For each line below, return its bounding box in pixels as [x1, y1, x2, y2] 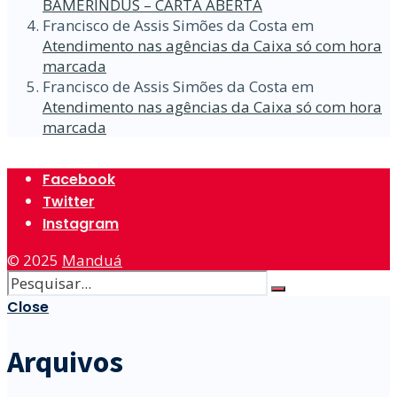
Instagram [43, 213, 119, 234]
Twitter [43, 191, 95, 212]
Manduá [62, 249, 122, 270]
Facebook [43, 168, 115, 190]
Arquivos [7, 342, 123, 380]
